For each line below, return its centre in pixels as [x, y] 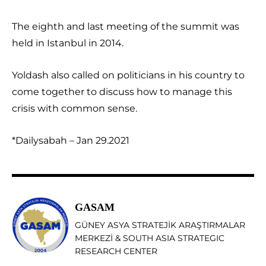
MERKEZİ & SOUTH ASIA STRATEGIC [150, 238]
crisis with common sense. [75, 108]
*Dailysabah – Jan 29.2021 [71, 140]
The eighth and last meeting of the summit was [126, 26]
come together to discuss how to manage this [122, 91]
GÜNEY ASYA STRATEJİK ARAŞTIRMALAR [160, 225]
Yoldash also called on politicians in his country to [128, 75]
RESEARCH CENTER [116, 251]
